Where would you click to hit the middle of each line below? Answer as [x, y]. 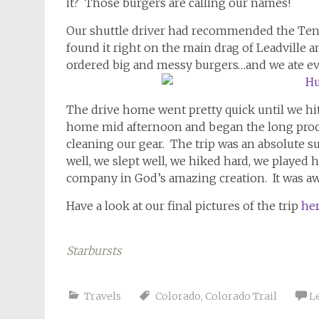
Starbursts [94, 251]
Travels [103, 296]
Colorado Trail [241, 296]
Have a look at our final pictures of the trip [184, 206]
